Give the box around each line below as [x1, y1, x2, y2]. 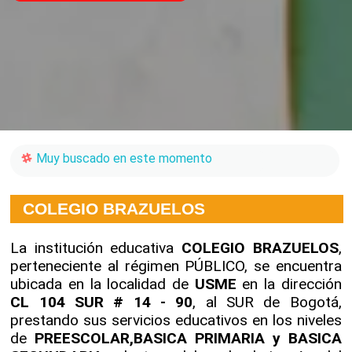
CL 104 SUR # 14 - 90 [10, 292, 193, 311]
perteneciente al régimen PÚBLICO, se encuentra [10, 256, 342, 275]
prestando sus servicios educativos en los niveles [10, 310, 342, 329]
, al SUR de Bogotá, [192, 292, 342, 311]
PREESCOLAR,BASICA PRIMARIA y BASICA [35, 328, 342, 347]
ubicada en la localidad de [10, 274, 195, 293]
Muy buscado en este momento [33, 150, 213, 166]
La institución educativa [10, 238, 182, 257]
